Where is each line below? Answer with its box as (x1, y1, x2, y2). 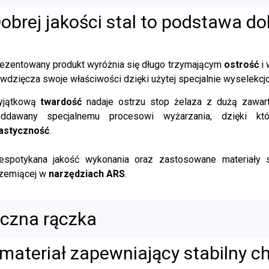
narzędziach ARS (48, 168, 125, 180)
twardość (40, 95, 82, 107)
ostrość (223, 58, 259, 70)
